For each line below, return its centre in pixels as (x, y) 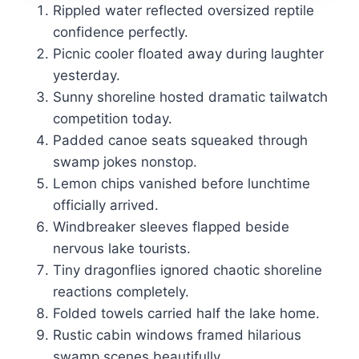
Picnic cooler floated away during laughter (188, 54)
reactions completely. (121, 292)
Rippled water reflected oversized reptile (184, 11)
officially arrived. (106, 206)
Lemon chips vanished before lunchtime (182, 184)
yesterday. (87, 76)
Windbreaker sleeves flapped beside (171, 227)
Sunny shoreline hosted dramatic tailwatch (190, 97)
